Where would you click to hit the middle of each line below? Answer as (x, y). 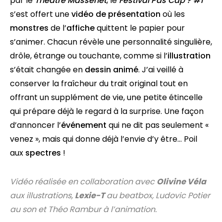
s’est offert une (41, 14)
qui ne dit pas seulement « (158, 125)
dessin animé (111, 70)
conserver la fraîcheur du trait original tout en (99, 83)
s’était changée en (47, 70)
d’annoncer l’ (35, 125)
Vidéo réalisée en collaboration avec (83, 182)
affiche (81, 28)
